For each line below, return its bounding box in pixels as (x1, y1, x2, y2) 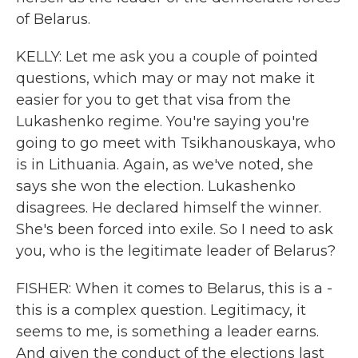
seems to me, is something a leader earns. (16, 323, 319, 340)
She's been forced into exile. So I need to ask (16, 221, 333, 238)
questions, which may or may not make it (16, 70, 315, 87)
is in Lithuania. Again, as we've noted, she (16, 156, 313, 173)
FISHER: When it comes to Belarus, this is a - (16, 280, 332, 297)
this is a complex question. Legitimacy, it (16, 301, 306, 319)
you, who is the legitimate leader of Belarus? (16, 242, 336, 260)
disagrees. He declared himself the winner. (16, 199, 321, 217)
